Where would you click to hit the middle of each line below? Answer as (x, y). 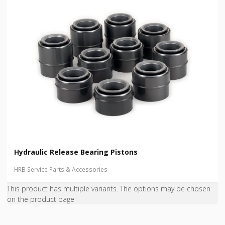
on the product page (41, 199)
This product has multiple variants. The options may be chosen (109, 188)
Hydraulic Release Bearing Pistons (76, 152)
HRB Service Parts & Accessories (61, 169)
